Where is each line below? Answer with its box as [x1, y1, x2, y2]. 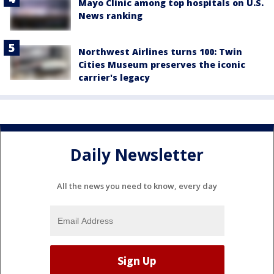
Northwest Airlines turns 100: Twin [78, 46, 242, 58]
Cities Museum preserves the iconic [78, 59, 245, 71]
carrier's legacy [78, 72, 150, 84]
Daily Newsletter [70, 143, 204, 166]
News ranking [78, 10, 143, 21]
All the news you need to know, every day [57, 180, 217, 192]
